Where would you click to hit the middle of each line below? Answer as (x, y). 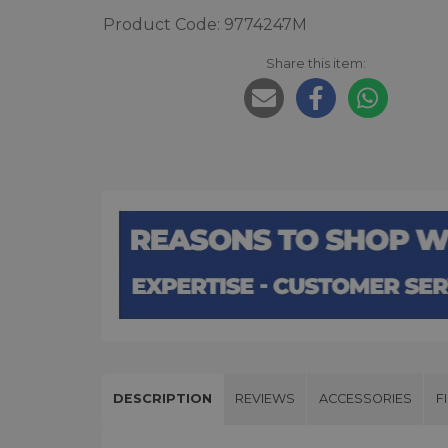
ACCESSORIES (365, 399)
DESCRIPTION (163, 399)
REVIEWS (265, 399)
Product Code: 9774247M (205, 25)
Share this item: (315, 63)
